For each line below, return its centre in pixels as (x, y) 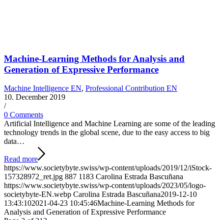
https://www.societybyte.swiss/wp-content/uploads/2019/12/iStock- (108, 168)
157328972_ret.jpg (33, 177)
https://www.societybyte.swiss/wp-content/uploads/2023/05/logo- (105, 186)
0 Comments (24, 115)
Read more (21, 159)
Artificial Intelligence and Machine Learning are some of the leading (110, 124)
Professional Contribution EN (131, 88)
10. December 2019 (35, 97)
